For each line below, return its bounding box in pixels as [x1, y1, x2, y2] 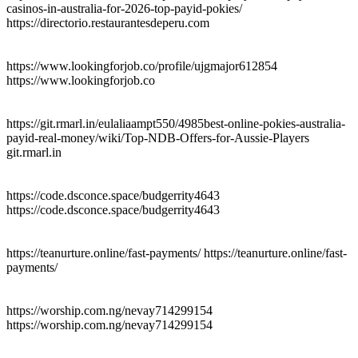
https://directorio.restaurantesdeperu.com [6, 15, 209, 30]
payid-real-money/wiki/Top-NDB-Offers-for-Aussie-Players [6, 130, 309, 145]
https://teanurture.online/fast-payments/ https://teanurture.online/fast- [6, 245, 347, 260]
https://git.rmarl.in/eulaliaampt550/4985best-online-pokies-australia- [6, 116, 345, 130]
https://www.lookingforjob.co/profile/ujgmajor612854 [6, 58, 277, 73]
